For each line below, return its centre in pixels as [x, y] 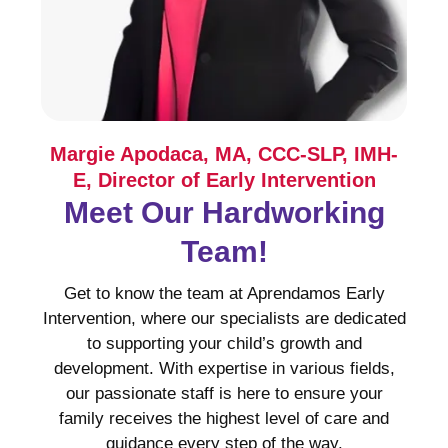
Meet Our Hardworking [224, 212]
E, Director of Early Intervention [224, 179]
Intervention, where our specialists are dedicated [224, 318]
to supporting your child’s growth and [224, 343]
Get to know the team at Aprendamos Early [224, 293]
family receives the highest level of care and [224, 418]
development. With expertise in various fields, [224, 368]
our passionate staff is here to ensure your [224, 393]
